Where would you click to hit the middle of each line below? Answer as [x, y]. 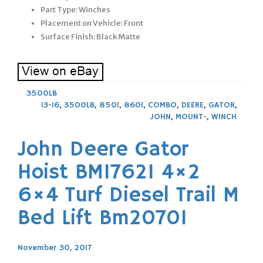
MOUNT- [191, 117]
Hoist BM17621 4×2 [109, 173]
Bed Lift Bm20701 [102, 218]
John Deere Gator [103, 150]
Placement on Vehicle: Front [92, 23]
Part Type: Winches [75, 9]
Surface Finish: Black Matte [90, 36]
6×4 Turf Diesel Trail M [128, 195]
